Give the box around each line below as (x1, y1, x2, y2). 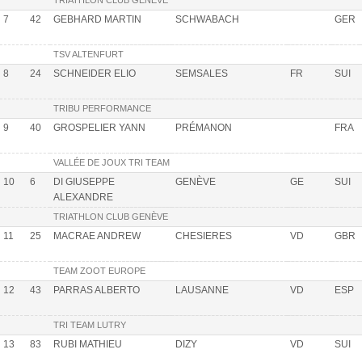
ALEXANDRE (53, 191, 113, 203)
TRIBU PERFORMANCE (53, 103, 151, 113)
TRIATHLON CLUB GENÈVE (53, 211, 168, 221)
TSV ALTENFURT (53, 48, 124, 59)
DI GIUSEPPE (53, 175, 115, 187)
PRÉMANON (175, 121, 232, 133)
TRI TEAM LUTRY (53, 319, 126, 330)
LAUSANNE (175, 284, 229, 296)
